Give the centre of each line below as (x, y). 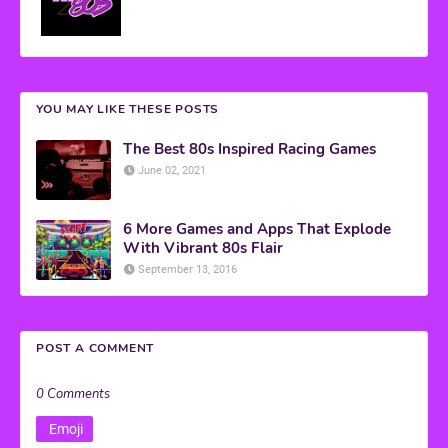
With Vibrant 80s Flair (203, 248)
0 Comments (73, 394)
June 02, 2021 (172, 171)
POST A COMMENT (95, 348)
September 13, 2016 (187, 270)
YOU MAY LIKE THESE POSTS (128, 109)
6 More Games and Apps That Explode (257, 229)
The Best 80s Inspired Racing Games (249, 149)
